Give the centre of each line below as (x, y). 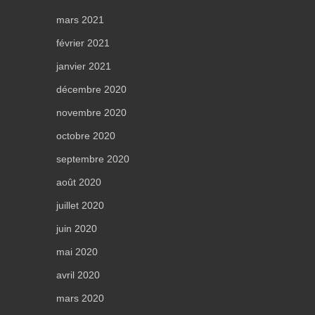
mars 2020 (80, 298)
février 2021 (83, 43)
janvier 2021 (84, 66)
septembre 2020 (93, 159)
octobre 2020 (86, 135)
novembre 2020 (91, 112)
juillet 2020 (80, 205)
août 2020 (79, 182)
